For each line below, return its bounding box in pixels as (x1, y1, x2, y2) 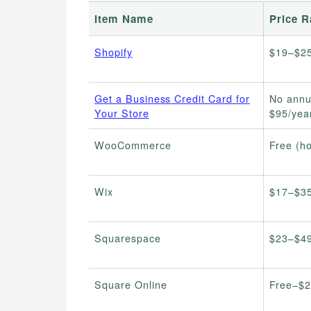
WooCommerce (94, 137, 171, 153)
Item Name (94, 11, 153, 27)
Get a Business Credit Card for (94, 91, 250, 106)
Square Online (94, 277, 167, 292)
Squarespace (94, 230, 161, 246)
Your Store (94, 106, 149, 121)
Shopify (94, 44, 133, 60)
